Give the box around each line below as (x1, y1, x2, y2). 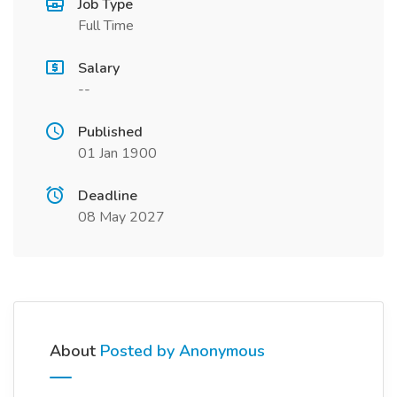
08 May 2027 (78, 207, 165, 227)
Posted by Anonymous (100, 340, 265, 362)
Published (78, 122, 143, 142)
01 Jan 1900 (78, 144, 157, 163)
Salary (78, 58, 120, 78)
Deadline (78, 186, 137, 206)
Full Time (78, 16, 134, 35)
